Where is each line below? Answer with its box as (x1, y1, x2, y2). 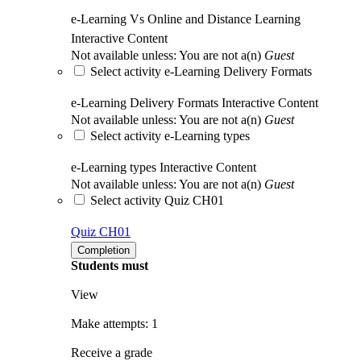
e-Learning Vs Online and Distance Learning (71, 12, 301, 27)
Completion (77, 244, 130, 257)
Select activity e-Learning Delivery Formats (90, 64, 312, 79)
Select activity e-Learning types (90, 129, 250, 143)
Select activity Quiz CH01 (90, 193, 224, 208)
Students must (71, 259, 148, 273)
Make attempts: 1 (71, 317, 158, 331)
